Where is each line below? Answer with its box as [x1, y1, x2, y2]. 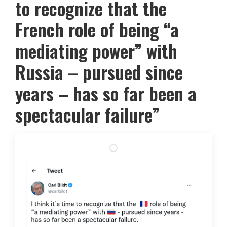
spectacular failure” [15, 101, 160, 128]
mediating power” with [15, 37, 177, 64]
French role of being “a [15, 16, 179, 43]
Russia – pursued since [15, 58, 183, 85]
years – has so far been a [15, 80, 197, 106]
